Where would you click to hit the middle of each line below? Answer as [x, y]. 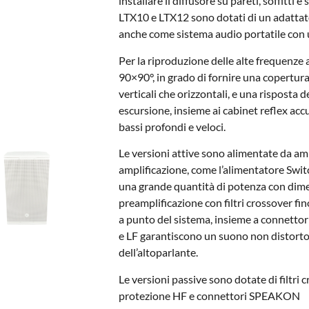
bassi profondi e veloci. [172, 126]
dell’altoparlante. [158, 252]
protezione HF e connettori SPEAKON [209, 295]
